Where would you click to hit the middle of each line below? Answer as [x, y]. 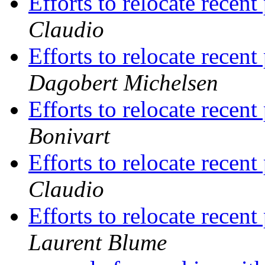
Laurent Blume [98, 243]
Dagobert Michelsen [123, 83]
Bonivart [69, 136]
